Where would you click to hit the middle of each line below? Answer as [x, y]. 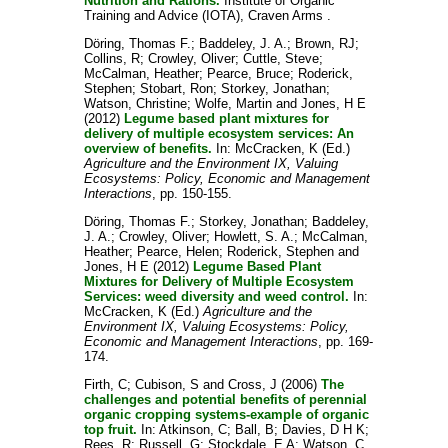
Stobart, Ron [176, 88]
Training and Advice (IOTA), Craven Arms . [207, 15]
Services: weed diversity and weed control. [216, 296]
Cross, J [252, 384]
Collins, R [111, 58]
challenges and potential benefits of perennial [225, 399]
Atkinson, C [192, 429]
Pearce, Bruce [248, 73]
